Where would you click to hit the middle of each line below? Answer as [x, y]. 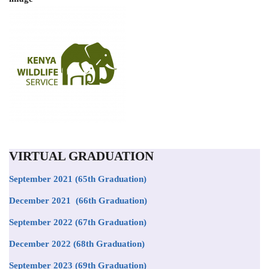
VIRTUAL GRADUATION [81, 156]
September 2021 [41, 179]
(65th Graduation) [110, 179]
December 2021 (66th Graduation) [78, 201]
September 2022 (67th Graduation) [78, 222]
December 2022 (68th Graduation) [77, 244]
